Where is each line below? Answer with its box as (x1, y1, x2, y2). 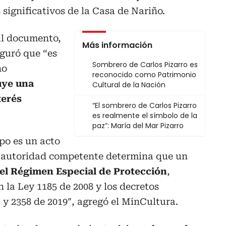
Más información (82, 39, 152, 51)
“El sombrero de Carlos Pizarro (92, 100, 197, 111)
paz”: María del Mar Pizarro (92, 121, 184, 131)
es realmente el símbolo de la (92, 110, 197, 121)
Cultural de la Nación (92, 80, 165, 90)
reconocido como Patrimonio (92, 70, 196, 80)
